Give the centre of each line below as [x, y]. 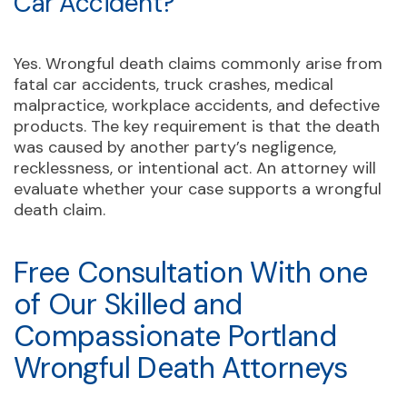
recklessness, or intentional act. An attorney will [195, 168]
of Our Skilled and [128, 304]
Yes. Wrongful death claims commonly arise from [198, 63]
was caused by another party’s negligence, [175, 147]
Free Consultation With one [191, 272]
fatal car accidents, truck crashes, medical [174, 84]
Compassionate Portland [175, 336]
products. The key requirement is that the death [197, 126]
